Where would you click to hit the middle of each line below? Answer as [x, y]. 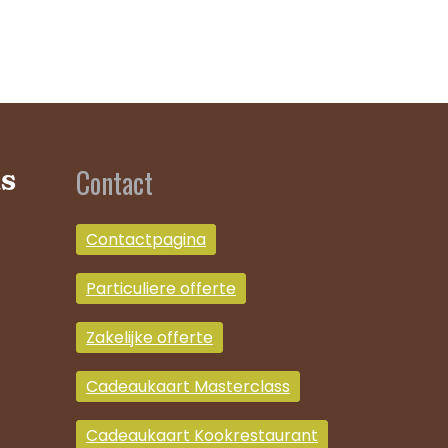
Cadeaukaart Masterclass [188, 387]
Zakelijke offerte [149, 338]
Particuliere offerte [161, 289]
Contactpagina [146, 240]
